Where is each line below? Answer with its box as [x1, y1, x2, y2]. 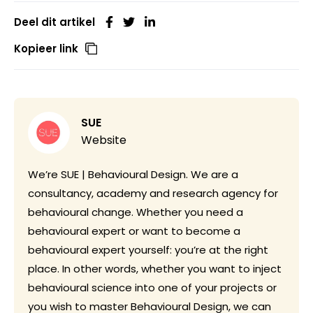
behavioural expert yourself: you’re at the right [28, 242, 268, 258]
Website [81, 132, 126, 149]
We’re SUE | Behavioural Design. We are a [28, 167, 238, 182]
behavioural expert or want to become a [28, 224, 240, 239]
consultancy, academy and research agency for [28, 186, 278, 201]
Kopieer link [14, 41, 78, 57]
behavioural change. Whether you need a [28, 205, 243, 220]
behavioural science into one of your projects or [28, 280, 277, 296]
